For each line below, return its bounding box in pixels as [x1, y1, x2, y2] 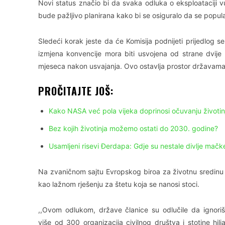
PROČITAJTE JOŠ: [38, 83, 114, 99]
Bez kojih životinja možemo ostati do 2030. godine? [49, 124, 218, 133]
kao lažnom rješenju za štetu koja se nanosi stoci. [38, 180, 199, 189]
